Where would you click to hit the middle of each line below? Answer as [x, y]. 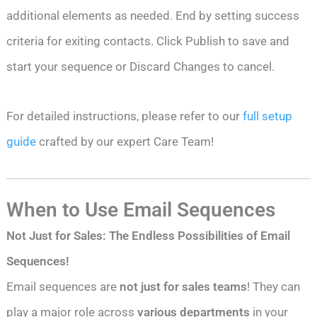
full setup [268, 116]
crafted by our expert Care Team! [125, 142]
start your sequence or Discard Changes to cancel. [141, 67]
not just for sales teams [184, 286]
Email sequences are [63, 286]
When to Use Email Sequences [141, 209]
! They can [274, 286]
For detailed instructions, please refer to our [125, 116]
